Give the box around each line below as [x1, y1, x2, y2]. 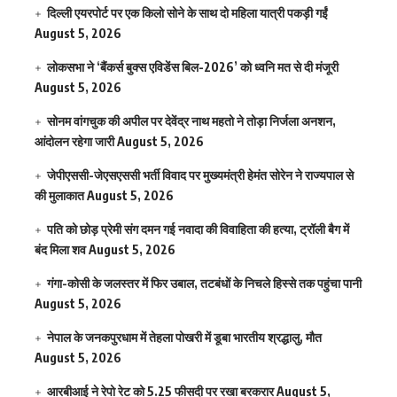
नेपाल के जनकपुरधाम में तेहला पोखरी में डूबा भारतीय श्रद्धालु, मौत [47, 330, 323, 346]
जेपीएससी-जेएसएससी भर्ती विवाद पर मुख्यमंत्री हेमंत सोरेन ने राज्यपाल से [47, 167, 354, 183]
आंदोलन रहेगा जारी [35, 134, 114, 150]
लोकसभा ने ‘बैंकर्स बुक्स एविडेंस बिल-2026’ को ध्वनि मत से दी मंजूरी [47, 59, 339, 75]
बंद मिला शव [35, 242, 86, 258]
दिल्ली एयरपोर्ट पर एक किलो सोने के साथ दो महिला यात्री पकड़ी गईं [47, 5, 329, 21]
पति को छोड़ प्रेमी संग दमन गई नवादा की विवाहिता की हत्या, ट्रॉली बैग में [47, 222, 350, 237]
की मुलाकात [35, 188, 84, 204]
